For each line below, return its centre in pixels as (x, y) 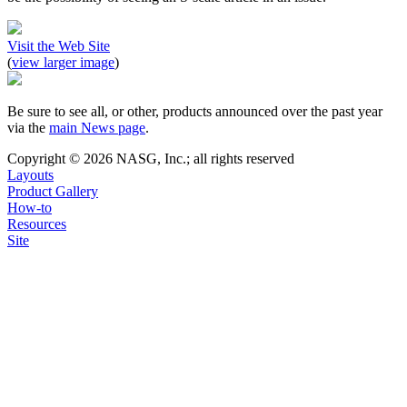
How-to (30, 208)
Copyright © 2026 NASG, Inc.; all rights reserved (151, 159)
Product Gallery (53, 192)
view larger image (63, 63)
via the (28, 128)
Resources (37, 224)
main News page (97, 128)
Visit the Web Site (59, 46)
